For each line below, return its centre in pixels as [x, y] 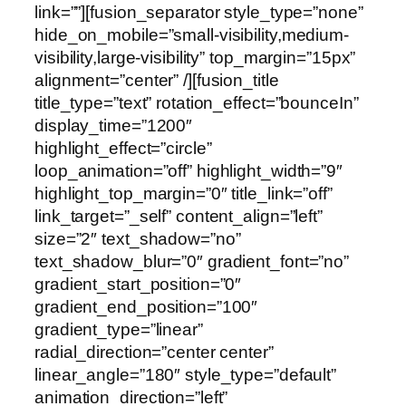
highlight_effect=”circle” [123, 149]
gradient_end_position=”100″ [146, 307]
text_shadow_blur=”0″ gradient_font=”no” [192, 262]
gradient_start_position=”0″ [138, 285]
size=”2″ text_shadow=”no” [138, 239]
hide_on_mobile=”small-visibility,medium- [192, 35]
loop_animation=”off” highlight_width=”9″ [188, 171]
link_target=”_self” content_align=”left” [179, 217]
